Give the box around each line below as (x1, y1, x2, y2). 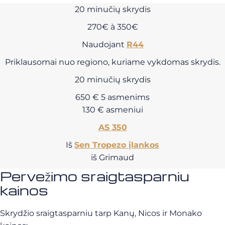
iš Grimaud (91, 153, 134, 162)
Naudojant (81, 40, 127, 49)
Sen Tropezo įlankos (74, 140, 159, 150)
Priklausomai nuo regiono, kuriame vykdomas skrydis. (5, 57, 220, 67)
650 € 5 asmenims (75, 92, 150, 102)
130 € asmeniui (82, 105, 143, 115)
